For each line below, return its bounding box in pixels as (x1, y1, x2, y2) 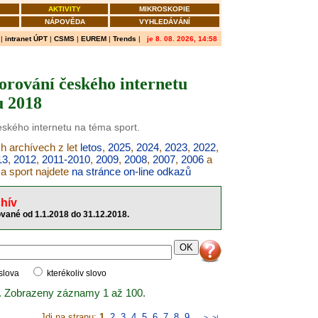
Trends (113, 35, 136, 43)
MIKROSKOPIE (139, 5, 190, 13)
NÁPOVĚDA (44, 18, 85, 26)
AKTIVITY (48, 5, 81, 13)
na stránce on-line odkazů (72, 165, 191, 177)
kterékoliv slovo (45, 268, 106, 278)
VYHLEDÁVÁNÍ (139, 18, 190, 26)
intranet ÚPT (5, 35, 48, 43)
